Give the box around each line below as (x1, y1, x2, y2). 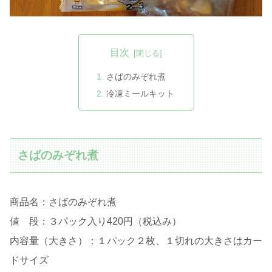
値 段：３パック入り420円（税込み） (10, 216, 182, 226)
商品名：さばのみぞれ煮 (10, 196, 117, 207)
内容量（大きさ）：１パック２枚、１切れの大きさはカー (10, 235, 262, 246)
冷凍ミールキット (106, 89, 174, 99)
